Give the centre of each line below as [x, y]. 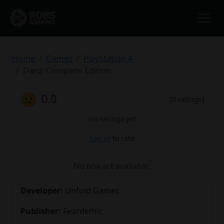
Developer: [42, 190]
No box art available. [112, 166]
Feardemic [82, 211]
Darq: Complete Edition [67, 70]
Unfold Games [91, 190]
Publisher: [41, 211]
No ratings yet [112, 118]
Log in [100, 138]
